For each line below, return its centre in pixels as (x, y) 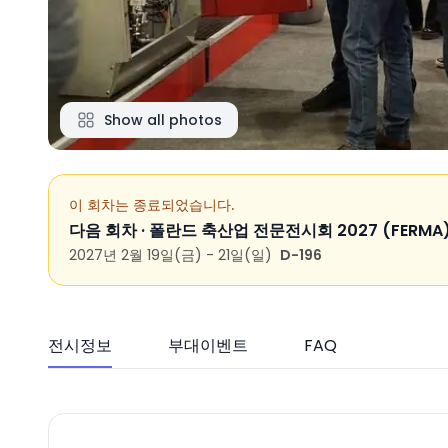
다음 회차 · (109, 230)
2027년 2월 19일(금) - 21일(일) (170, 255)
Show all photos (163, 120)
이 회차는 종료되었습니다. (151, 205)
